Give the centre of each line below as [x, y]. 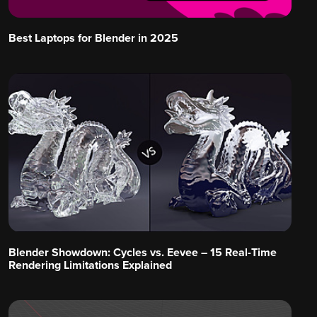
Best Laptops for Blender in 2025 [93, 39]
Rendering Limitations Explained [90, 266]
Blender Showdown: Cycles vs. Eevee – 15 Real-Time [143, 253]
